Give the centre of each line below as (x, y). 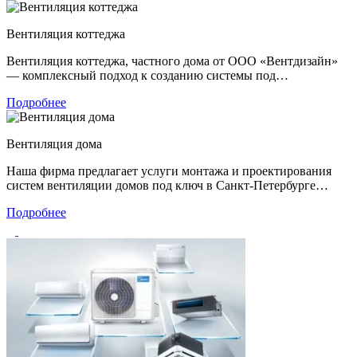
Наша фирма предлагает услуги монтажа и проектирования (169, 171)
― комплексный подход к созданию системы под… (147, 75)
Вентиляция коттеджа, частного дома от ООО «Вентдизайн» (172, 61)
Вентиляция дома (54, 143)
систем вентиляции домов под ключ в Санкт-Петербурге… (167, 185)
